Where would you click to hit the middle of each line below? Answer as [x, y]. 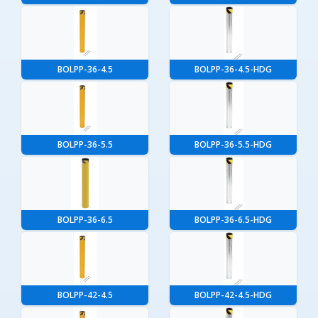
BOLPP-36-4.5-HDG [233, 70]
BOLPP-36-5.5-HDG [233, 145]
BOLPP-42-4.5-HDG [233, 295]
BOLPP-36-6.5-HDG [233, 220]
